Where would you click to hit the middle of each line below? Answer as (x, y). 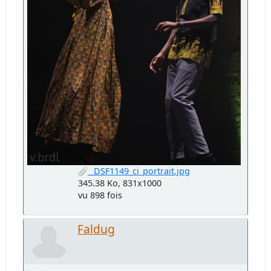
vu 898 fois (100, 195)
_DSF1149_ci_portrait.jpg (139, 171)
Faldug (96, 229)
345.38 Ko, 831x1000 (120, 183)
